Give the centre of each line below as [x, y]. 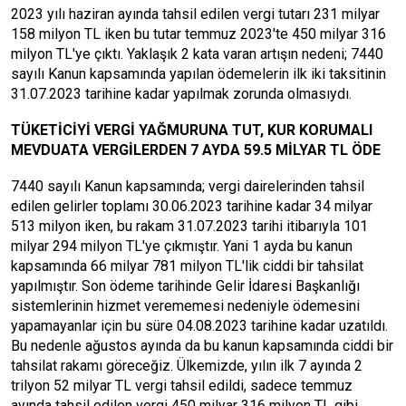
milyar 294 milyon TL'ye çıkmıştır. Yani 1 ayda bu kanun [182, 246]
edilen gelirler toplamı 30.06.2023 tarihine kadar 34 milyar [192, 206]
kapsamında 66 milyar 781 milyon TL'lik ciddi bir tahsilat [187, 266]
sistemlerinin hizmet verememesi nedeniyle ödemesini [185, 306]
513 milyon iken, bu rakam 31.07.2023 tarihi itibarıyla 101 [189, 226]
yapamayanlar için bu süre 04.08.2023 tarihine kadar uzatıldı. [199, 326]
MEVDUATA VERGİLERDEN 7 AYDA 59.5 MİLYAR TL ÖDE [196, 150]
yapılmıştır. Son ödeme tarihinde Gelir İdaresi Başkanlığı [185, 286]
